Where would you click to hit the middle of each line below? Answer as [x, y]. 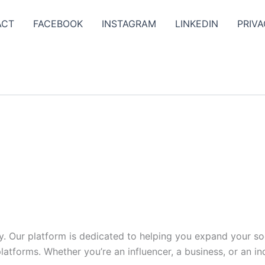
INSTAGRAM [129, 24]
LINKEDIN [197, 24]
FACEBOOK [58, 24]
